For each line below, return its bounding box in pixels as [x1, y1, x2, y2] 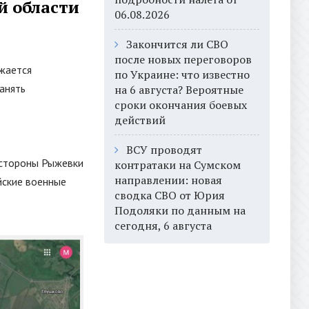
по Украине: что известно [114, 67, 250, 82]
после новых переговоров [114, 52, 252, 67]
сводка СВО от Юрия [114, 188, 225, 203]
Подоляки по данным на [114, 203, 246, 218]
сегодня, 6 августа [114, 218, 212, 233]
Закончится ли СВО [126, 37, 228, 52]
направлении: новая [114, 172, 222, 188]
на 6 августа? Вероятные [114, 82, 243, 97]
